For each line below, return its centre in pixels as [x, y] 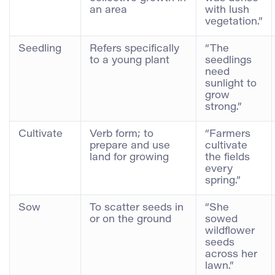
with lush [227, 10]
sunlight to [231, 84]
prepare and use [130, 146]
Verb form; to [122, 134]
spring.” [223, 181]
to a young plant [130, 60]
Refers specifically [134, 49]
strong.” [223, 107]
